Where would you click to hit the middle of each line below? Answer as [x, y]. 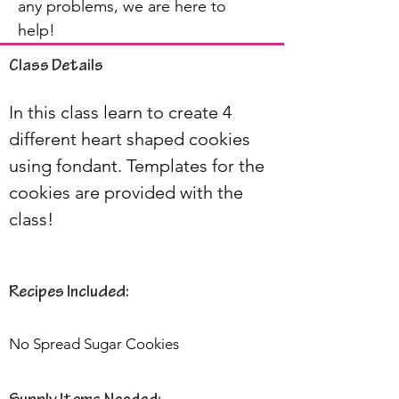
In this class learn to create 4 [122, 112]
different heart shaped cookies [132, 138]
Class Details [56, 67]
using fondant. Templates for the [139, 165]
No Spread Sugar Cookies [94, 343]
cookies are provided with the [128, 192]
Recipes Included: [69, 293]
